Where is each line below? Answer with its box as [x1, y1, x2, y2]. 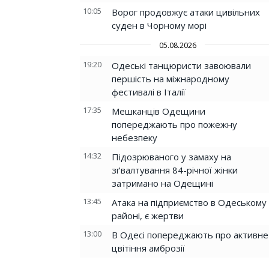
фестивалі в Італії [112, 86, 186, 98]
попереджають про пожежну [112, 118, 237, 130]
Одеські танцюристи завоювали [112, 59, 251, 71]
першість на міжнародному [112, 73, 229, 85]
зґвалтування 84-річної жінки [112, 164, 238, 176]
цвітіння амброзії [112, 242, 185, 254]
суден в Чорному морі [112, 19, 207, 31]
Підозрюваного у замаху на [112, 151, 231, 163]
